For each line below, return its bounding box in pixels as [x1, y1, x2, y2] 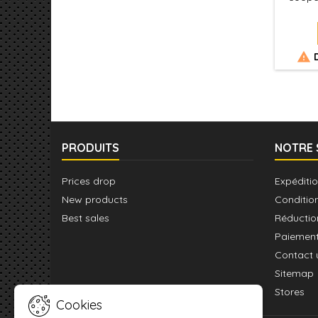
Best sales [62, 211, 109, 224]
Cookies [53, 297, 102, 313]
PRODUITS [62, 140, 119, 155]
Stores [275, 285, 305, 298]
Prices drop [62, 174, 116, 187]
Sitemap [275, 266, 314, 280]
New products [62, 192, 128, 206]
